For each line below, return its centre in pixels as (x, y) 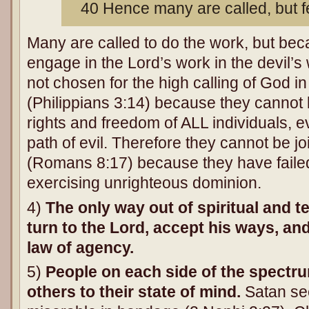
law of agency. (80, 247)
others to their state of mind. (136, 292)
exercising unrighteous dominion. (144, 183)
